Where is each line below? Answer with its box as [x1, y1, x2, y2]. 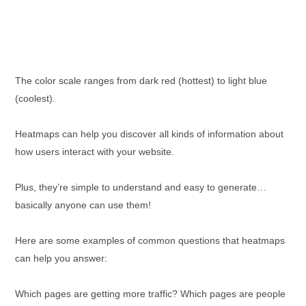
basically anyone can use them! [15, 199, 151, 210]
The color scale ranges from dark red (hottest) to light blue [15, 75, 267, 86]
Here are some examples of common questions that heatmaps [15, 235, 285, 246]
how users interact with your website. [15, 146, 174, 157]
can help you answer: [15, 253, 107, 264]
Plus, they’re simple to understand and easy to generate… [15, 182, 266, 193]
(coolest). [15, 93, 55, 104]
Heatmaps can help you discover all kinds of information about [15, 128, 283, 139]
